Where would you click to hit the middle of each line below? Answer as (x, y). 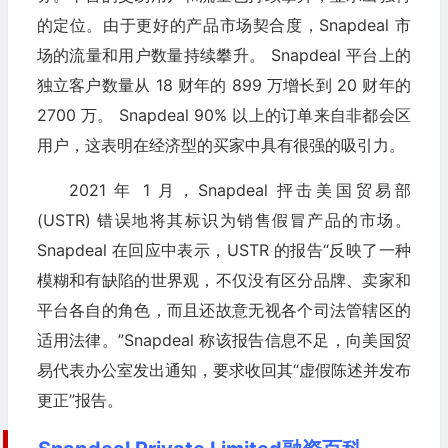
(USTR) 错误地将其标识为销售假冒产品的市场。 (223, 220)
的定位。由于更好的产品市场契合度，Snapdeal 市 (223, 25)
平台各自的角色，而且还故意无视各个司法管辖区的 (223, 310)
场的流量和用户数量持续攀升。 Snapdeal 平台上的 (223, 55)
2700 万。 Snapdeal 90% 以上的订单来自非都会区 (223, 115)
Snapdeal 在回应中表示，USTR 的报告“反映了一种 (223, 250)
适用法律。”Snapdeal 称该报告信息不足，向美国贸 (223, 340)
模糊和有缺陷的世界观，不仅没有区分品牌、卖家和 (223, 280)
